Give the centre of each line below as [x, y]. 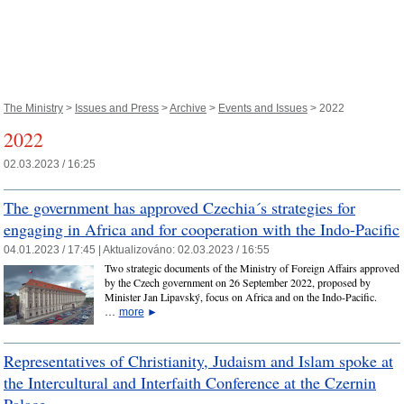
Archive [188, 108]
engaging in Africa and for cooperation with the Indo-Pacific [202, 229]
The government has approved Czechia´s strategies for [179, 207]
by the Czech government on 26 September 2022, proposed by [237, 283]
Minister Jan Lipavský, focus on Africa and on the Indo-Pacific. [240, 297]
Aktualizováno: [140, 249]
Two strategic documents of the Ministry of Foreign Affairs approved [252, 268]
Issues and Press [117, 108]
